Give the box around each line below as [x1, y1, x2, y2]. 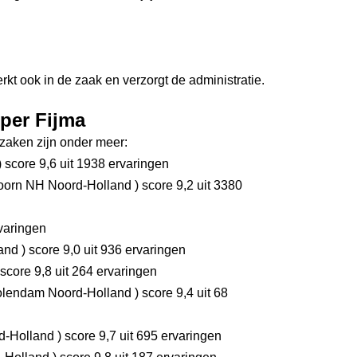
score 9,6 [2, 157, 57, 171]
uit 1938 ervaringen [57, 157, 169, 171]
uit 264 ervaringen [52, 265, 157, 278]
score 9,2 [139, 178, 194, 192]
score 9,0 [25, 243, 80, 257]
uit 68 [194, 286, 228, 300]
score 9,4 [139, 286, 194, 300]
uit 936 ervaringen [80, 243, 186, 257]
